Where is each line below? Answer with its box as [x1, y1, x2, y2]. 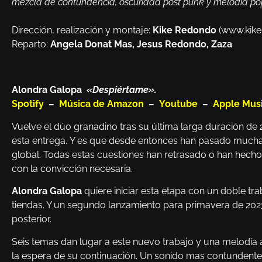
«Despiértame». [87, 84, 157, 96]
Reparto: [12, 38, 48, 50]
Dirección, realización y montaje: [12, 24, 153, 36]
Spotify [12, 98, 44, 110]
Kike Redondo [153, 24, 216, 36]
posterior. [12, 213, 51, 225]
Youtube [159, 98, 198, 110]
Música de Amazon [59, 98, 144, 110]
